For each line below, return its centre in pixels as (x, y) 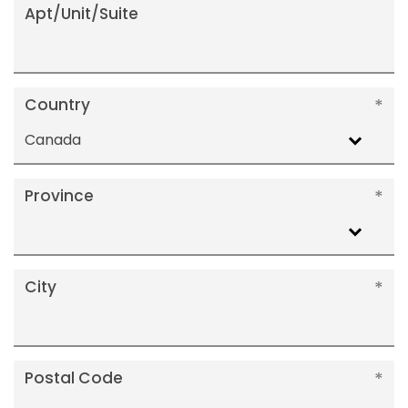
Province (59, 196)
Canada (53, 139)
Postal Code (74, 378)
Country (57, 105)
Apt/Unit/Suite (82, 14)
